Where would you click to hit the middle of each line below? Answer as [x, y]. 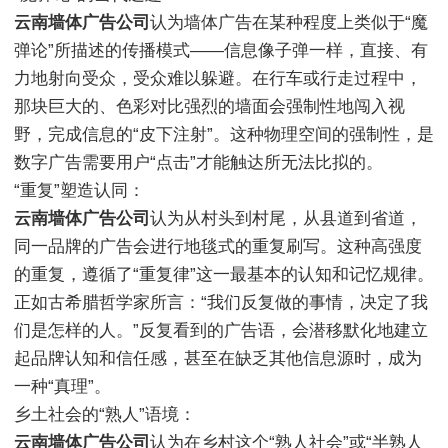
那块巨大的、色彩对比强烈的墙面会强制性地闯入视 [209, 107]
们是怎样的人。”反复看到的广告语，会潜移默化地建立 [221, 331]
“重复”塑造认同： [79, 191]
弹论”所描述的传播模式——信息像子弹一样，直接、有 [221, 51]
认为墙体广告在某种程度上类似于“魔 [289, 23]
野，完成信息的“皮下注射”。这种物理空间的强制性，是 [224, 135]
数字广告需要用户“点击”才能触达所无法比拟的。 [198, 163]
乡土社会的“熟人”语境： [105, 415]
